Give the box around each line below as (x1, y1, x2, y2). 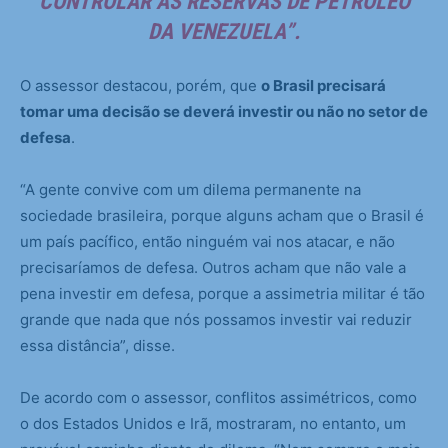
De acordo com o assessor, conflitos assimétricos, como (20, 388, 417, 408)
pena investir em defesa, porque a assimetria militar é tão (20, 284, 425, 304)
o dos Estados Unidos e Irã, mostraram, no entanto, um (20, 414, 406, 434)
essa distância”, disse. (20, 336, 175, 356)
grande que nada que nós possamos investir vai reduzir (20, 310, 412, 330)
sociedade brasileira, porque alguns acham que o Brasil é (20, 206, 424, 226)
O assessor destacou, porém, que (20, 76, 261, 96)
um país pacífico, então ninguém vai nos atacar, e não (20, 232, 395, 252)
